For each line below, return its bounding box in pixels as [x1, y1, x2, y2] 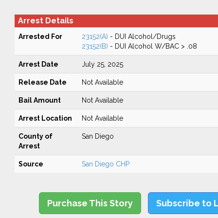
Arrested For [18, 33, 62, 40]
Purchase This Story [47, 198, 133, 208]
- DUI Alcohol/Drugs [108, 33, 176, 40]
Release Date [18, 78, 67, 86]
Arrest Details [18, 16, 73, 25]
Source [18, 160, 43, 168]
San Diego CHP [81, 160, 129, 168]
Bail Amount [18, 96, 61, 104]
